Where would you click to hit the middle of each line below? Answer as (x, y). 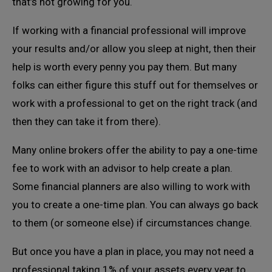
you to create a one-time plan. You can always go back (135, 205)
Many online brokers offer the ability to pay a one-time (135, 150)
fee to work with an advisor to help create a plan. (122, 168)
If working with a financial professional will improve (129, 30)
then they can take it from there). (87, 121)
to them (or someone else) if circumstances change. (132, 223)
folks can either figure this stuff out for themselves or (135, 85)
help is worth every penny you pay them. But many (124, 67)
